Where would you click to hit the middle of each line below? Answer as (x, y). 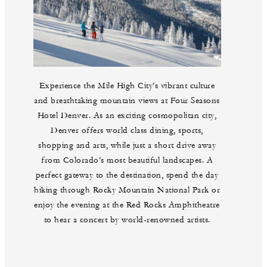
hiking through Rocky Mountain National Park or (127, 190)
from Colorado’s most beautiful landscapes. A (127, 161)
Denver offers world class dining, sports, (127, 131)
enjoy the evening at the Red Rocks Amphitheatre (127, 205)
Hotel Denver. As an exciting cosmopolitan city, (127, 116)
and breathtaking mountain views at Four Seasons (127, 101)
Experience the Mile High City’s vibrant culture (127, 86)
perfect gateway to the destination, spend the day (127, 176)
